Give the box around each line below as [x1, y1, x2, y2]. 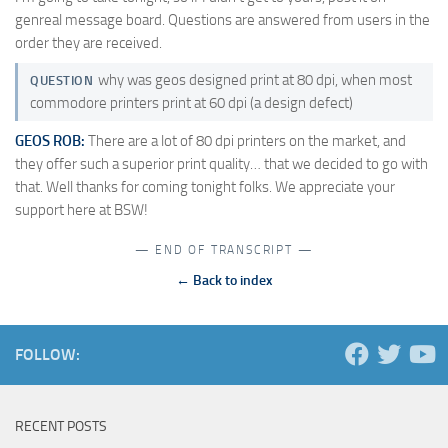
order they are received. [15, 34, 162, 53]
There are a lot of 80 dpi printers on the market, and [85, 131, 406, 150]
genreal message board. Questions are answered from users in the [15, 11, 430, 30]
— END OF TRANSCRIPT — [134, 242, 314, 257]
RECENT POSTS [15, 417, 107, 435]
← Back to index [175, 271, 273, 288]
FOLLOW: [15, 344, 80, 364]
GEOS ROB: [15, 131, 85, 150]
